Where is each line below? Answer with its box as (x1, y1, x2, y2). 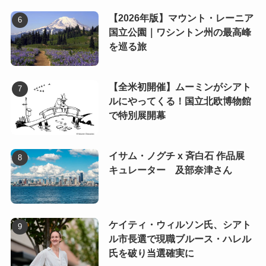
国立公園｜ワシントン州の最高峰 (108, 27, 251, 38)
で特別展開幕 (108, 110, 166, 121)
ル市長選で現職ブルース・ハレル (108, 233, 251, 244)
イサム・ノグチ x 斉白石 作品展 (108, 151, 245, 161)
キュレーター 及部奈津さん (108, 165, 232, 175)
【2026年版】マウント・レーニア (108, 13, 254, 24)
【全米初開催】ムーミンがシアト (108, 82, 251, 93)
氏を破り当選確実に (108, 248, 194, 258)
